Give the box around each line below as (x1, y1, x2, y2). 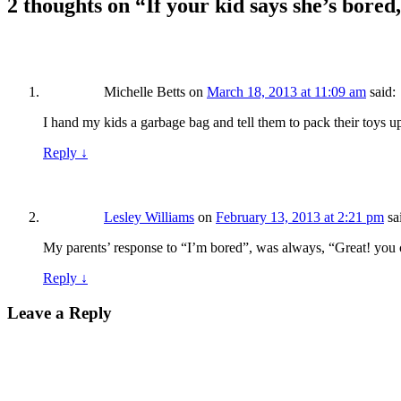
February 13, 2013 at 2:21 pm (216, 209, 384, 226)
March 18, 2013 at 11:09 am (207, 84, 366, 100)
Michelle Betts (104, 84, 185, 100)
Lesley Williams (104, 209, 194, 226)
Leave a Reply (7, 303, 112, 322)
